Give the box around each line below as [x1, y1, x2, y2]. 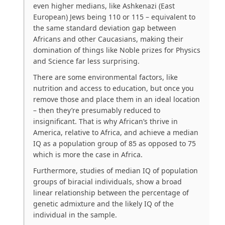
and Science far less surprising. [33, 56, 140, 66]
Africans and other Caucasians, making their [33, 34, 183, 44]
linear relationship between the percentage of [33, 187, 189, 197]
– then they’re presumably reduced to [33, 105, 160, 115]
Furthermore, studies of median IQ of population [33, 165, 198, 175]
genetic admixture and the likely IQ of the [33, 198, 174, 208]
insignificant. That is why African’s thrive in [33, 116, 178, 126]
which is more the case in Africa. [33, 149, 143, 159]
